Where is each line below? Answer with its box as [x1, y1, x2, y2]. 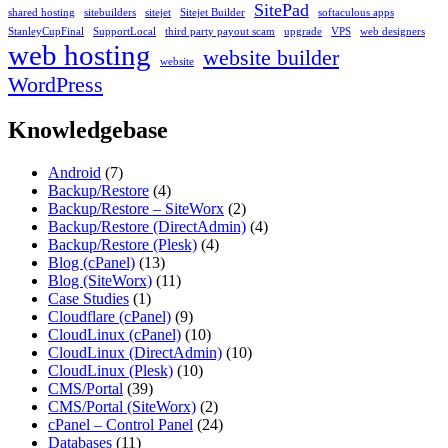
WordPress [8, 71, 103, 97]
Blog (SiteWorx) [48, 272, 152, 290]
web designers [360, 25, 425, 37]
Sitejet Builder [180, 6, 245, 18]
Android [48, 164, 101, 182]
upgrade [284, 25, 322, 37]
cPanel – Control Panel [48, 416, 193, 434]
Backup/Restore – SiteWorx [48, 200, 224, 218]
